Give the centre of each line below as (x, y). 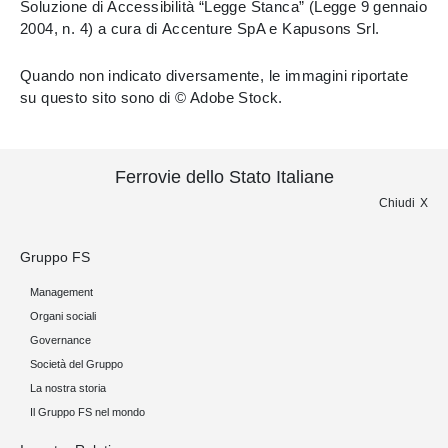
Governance (60, 340)
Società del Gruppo (76, 364)
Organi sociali (63, 316)
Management (61, 292)
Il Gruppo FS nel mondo (87, 412)
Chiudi (397, 203)
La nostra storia (68, 388)
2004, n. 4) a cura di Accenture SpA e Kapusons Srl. (200, 28)
